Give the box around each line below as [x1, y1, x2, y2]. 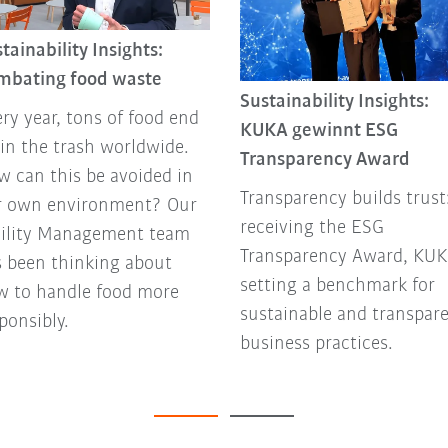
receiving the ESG [239, 218, 384, 239]
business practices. [239, 334, 393, 355]
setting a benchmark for [239, 276, 435, 297]
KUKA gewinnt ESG [239, 121, 398, 142]
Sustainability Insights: [239, 92, 429, 113]
